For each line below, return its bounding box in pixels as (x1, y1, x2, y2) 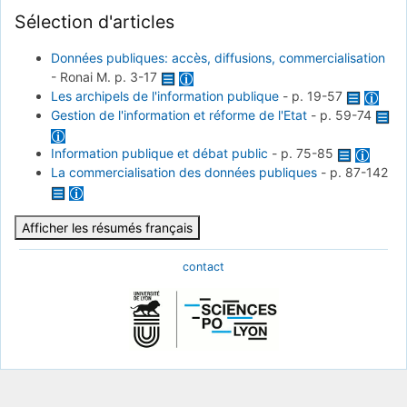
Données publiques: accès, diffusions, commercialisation (51, 50, 385, 66)
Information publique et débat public (51, 145, 268, 162)
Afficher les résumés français (22, 220, 193, 236)
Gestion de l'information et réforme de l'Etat (51, 107, 307, 124)
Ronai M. (60, 69, 114, 85)
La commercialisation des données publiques (51, 164, 317, 181)
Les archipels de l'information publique (51, 88, 279, 104)
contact (183, 260, 224, 274)
